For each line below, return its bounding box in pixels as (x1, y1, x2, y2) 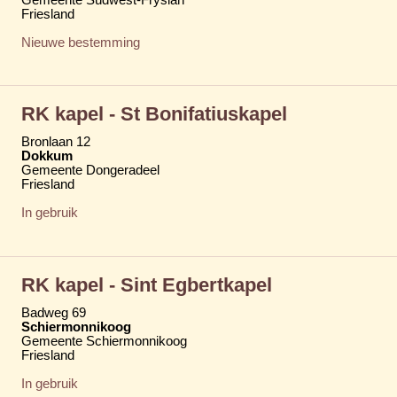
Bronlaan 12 (21, 134, 90, 149)
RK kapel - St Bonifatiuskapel (21, 102, 287, 125)
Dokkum (21, 148, 73, 163)
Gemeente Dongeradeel (21, 162, 160, 177)
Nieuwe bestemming (21, 35, 140, 50)
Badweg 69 (21, 305, 86, 320)
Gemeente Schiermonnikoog (21, 333, 187, 348)
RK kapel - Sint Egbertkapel (21, 273, 272, 296)
